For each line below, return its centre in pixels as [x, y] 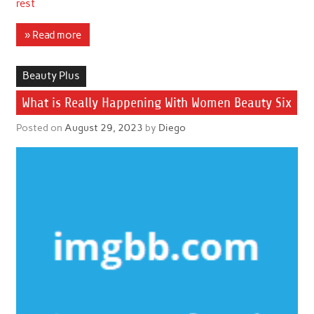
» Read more [53, 35]
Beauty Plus [51, 76]
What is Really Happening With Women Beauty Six [156, 103]
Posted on [40, 127]
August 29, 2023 [103, 127]
